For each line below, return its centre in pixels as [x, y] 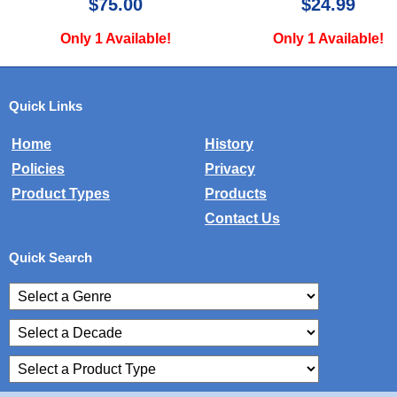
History [229, 144]
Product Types [61, 194]
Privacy [230, 169]
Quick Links [46, 106]
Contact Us [242, 219]
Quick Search [51, 258]
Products [236, 194]
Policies [38, 169]
